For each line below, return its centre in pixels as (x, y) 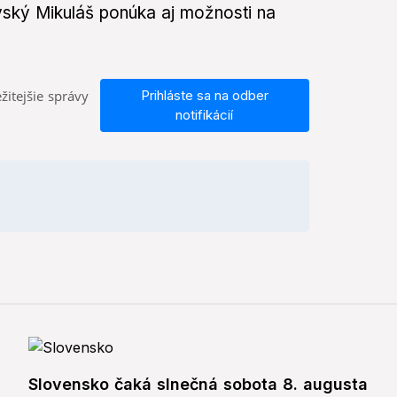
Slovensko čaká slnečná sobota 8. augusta (198, 385)
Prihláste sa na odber (204, 96)
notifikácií (205, 115)
